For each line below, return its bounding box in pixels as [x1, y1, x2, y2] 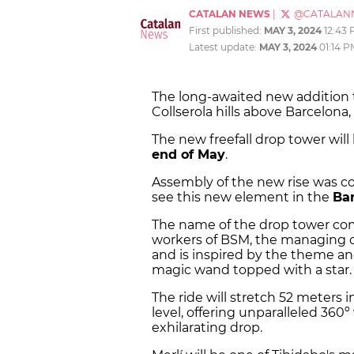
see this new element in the [152, 190, 333, 205]
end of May [152, 147, 225, 163]
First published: [189, 24, 264, 37]
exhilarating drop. [152, 320, 262, 336]
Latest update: [189, 41, 259, 54]
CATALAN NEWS [189, 8, 270, 21]
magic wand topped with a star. [152, 262, 352, 278]
